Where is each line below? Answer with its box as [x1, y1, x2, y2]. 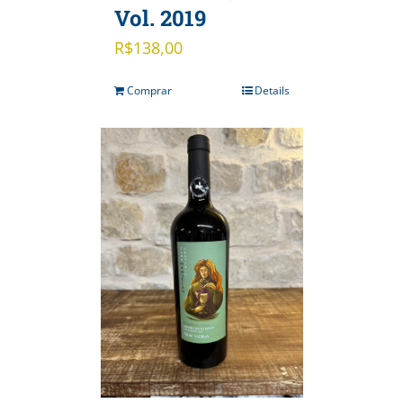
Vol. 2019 [113, 4, 206, 33]
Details [254, 83, 290, 99]
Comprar [126, 83, 172, 99]
